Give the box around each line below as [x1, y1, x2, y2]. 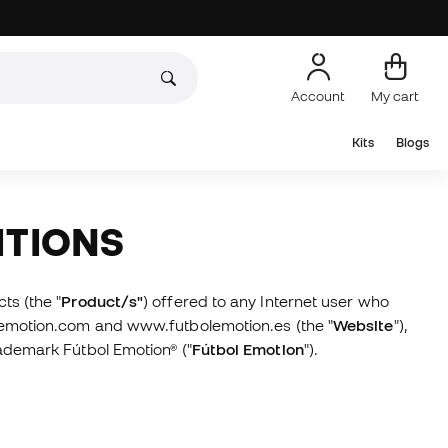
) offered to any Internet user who [143, 292, 389, 310]
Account [291, 87, 345, 104]
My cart [371, 87, 419, 104]
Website [333, 316, 394, 334]
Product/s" [61, 292, 144, 310]
